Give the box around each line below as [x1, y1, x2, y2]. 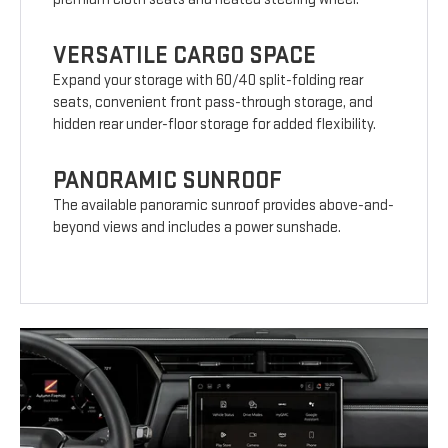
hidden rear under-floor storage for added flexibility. [53, 115, 377, 135]
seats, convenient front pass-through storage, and [53, 93, 374, 113]
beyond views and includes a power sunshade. [53, 218, 342, 238]
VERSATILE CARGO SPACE [53, 41, 317, 71]
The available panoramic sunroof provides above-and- [53, 196, 395, 216]
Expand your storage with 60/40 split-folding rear [53, 71, 364, 91]
